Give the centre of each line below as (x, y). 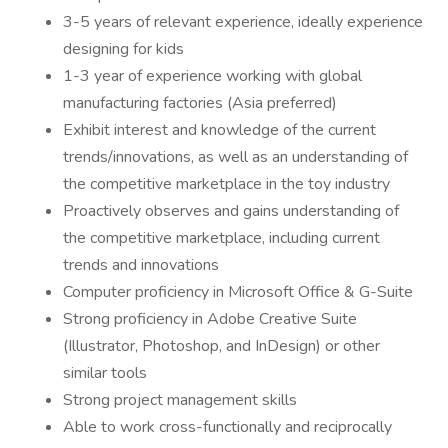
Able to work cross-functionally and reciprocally (227, 427)
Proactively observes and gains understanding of (231, 211)
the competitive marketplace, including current (221, 238)
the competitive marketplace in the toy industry (226, 184)
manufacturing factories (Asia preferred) (200, 103)
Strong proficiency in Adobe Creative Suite (210, 319)
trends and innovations (141, 265)
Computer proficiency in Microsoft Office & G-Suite (238, 292)
